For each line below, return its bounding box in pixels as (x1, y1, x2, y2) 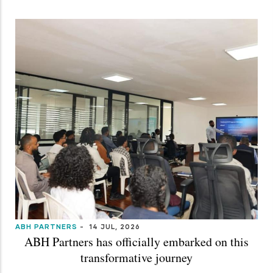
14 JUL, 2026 (87, 222, 140, 230)
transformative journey (80, 249, 193, 266)
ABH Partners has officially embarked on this (24, 233, 249, 250)
